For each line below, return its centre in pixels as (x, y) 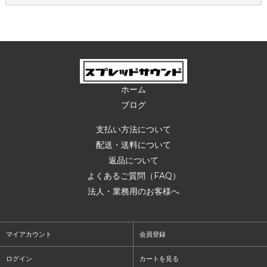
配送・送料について (133, 145)
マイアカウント (29, 234)
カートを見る (159, 258)
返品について (133, 160)
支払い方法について (133, 129)
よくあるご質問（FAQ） (133, 176)
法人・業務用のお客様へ (133, 191)
